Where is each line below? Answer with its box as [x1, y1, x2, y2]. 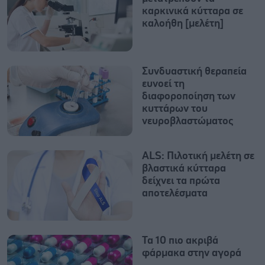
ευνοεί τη [142, 78, 185, 89]
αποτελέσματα [142, 188, 208, 199]
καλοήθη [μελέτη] [142, 18, 224, 30]
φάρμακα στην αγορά [142, 248, 241, 258]
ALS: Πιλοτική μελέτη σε [142, 150, 254, 161]
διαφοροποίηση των [142, 91, 235, 102]
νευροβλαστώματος [142, 115, 233, 127]
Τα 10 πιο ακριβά [142, 235, 218, 246]
